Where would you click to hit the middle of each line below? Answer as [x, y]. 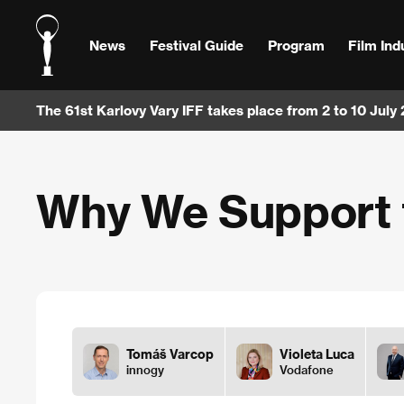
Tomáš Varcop [170, 354]
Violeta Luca [317, 354]
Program [296, 45]
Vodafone [307, 369]
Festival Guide [196, 45]
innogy [145, 369]
